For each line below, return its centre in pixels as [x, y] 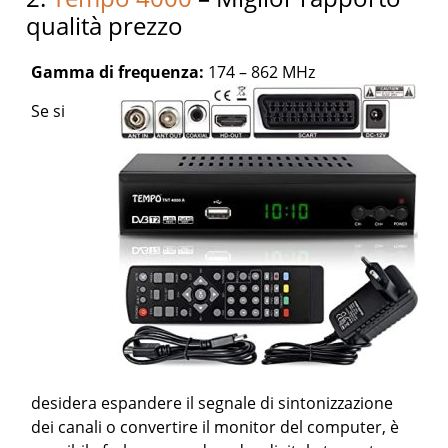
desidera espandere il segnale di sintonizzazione [212, 403]
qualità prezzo [105, 26]
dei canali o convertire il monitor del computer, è [215, 427]
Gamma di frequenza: [120, 72]
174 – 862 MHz [262, 72]
